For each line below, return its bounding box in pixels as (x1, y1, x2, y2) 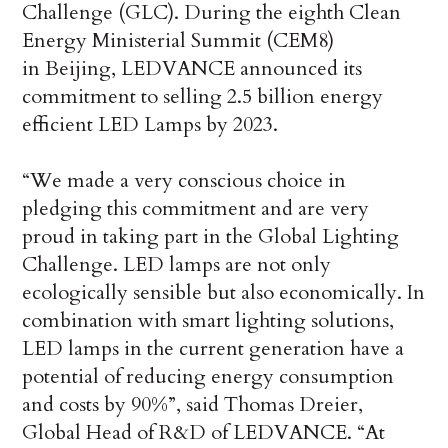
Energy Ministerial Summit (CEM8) (22, 27, 335, 55)
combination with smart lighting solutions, (22, 307, 395, 335)
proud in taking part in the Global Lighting (22, 223, 400, 251)
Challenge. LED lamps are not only (22, 251, 332, 279)
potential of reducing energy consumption (22, 363, 395, 391)
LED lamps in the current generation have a (22, 335, 405, 363)
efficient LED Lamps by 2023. (22, 111, 279, 139)
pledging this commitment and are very (22, 195, 370, 223)
